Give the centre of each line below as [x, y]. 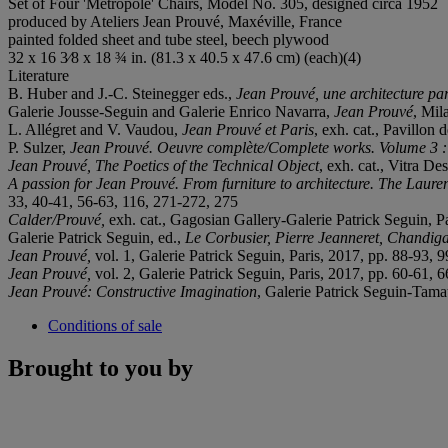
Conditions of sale [105, 325]
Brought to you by [100, 367]
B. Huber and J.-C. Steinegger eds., [122, 93]
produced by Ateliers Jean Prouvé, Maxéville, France [175, 21]
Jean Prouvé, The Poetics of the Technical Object [163, 165]
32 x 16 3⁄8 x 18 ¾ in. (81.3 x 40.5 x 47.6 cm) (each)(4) [184, 57]
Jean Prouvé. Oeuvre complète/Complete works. [224, 147]
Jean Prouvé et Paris [248, 129]
